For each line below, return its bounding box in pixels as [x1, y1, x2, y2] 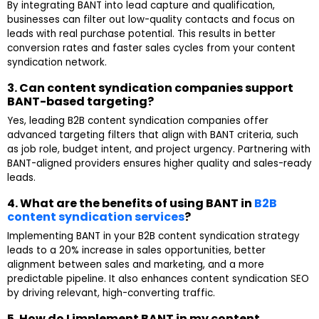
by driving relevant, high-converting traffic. [7, 286, 215, 300]
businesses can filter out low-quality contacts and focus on [7, 13, 295, 27]
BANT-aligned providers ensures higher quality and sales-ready [7, 157, 312, 171]
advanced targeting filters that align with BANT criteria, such [7, 128, 298, 142]
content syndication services [7, 209, 184, 226]
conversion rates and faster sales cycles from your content [7, 41, 296, 56]
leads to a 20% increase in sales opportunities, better [7, 244, 266, 258]
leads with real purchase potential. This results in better [7, 27, 276, 41]
